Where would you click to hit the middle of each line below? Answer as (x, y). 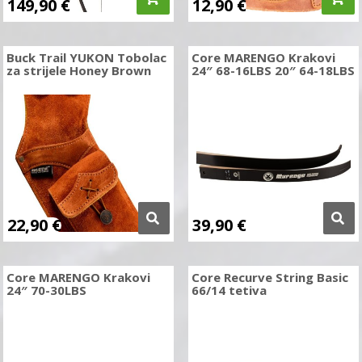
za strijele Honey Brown (79, 70)
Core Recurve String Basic (269, 277)
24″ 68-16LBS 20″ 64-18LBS (273, 70)
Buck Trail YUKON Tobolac (87, 57)
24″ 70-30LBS (47, 290)
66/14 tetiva (229, 290)
